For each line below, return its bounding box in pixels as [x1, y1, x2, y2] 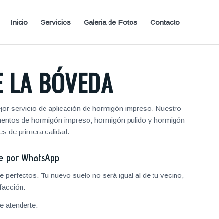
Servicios [41, 18, 71, 26]
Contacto [150, 18, 180, 26]
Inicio [10, 18, 28, 26]
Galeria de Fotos [84, 18, 137, 26]
